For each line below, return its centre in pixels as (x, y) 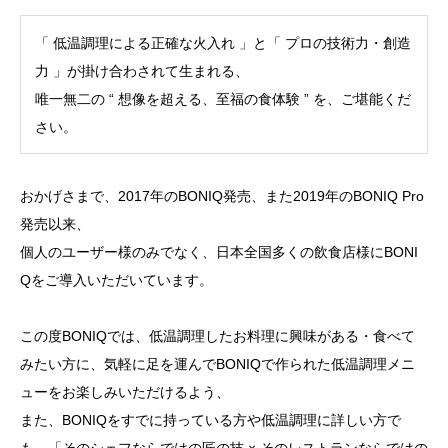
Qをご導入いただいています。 (116, 280)
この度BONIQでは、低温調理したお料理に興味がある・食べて (217, 336)
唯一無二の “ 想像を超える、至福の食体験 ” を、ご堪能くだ (223, 98)
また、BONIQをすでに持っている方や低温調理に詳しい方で (210, 420)
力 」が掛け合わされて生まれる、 (142, 70)
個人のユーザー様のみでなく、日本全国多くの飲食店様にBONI (219, 252)
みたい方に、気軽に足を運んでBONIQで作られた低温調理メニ (217, 364)
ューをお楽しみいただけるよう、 (125, 392)
